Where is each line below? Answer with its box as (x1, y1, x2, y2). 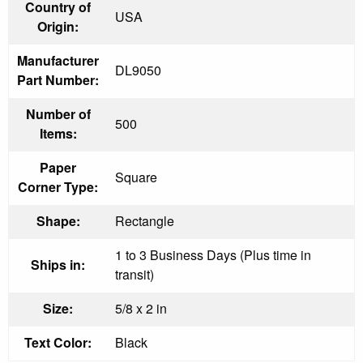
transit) (115, 264, 154, 284)
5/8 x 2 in (115, 298, 167, 318)
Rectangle (115, 211, 174, 230)
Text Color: (24, 332, 92, 352)
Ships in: (31, 254, 85, 274)
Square (115, 167, 157, 186)
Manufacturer (17, 50, 99, 70)
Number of (25, 104, 91, 123)
